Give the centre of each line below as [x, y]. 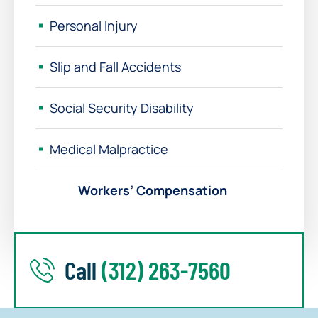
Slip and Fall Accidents [115, 66]
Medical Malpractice [109, 149]
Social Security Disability [122, 108]
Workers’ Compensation [153, 190]
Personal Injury [94, 25]
